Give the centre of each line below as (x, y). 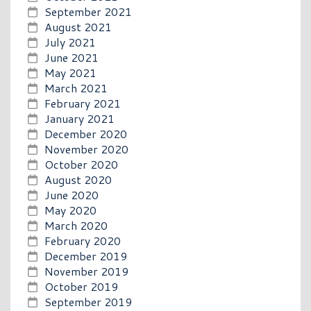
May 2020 (70, 210)
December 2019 (86, 255)
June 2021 (72, 57)
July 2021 (70, 42)
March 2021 (76, 87)
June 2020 (72, 194)
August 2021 (78, 26)
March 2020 (76, 225)
